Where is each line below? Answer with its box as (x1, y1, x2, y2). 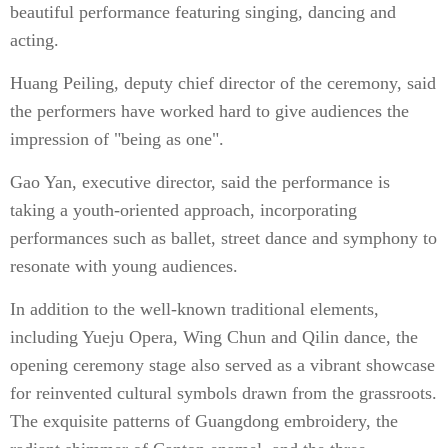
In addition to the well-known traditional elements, (10, 299, 379, 319)
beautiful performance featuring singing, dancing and (10, 2, 396, 22)
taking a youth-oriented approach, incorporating (10, 200, 357, 220)
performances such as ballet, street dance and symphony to (10, 228, 437, 248)
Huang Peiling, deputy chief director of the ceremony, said (10, 73, 436, 93)
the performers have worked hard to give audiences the (10, 101, 409, 121)
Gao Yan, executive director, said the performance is (10, 172, 390, 192)
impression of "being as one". (10, 129, 224, 149)
